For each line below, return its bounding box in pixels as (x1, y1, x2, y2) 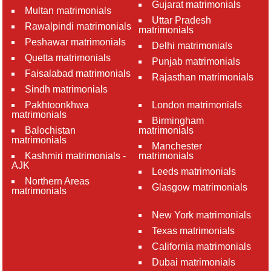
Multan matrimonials (25, 5, 112, 16)
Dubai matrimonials (152, 257, 235, 267)
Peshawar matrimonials (25, 37, 126, 47)
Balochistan (25, 125, 76, 135)
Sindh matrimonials (25, 84, 108, 94)
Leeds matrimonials (152, 166, 236, 177)
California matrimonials (152, 241, 251, 252)
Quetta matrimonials (25, 53, 111, 63)
